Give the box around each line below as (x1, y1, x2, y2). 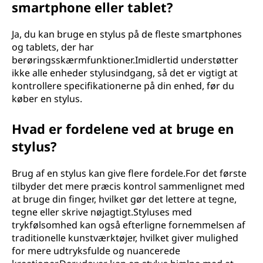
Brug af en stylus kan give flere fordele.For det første (12, 167, 247, 180)
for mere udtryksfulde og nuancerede (12, 244, 180, 257)
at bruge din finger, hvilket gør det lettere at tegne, (12, 193, 237, 205)
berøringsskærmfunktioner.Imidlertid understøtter (12, 53, 238, 66)
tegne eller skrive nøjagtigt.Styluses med (12, 205, 192, 218)
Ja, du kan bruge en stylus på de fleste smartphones (12, 28, 242, 41)
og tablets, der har (12, 41, 94, 53)
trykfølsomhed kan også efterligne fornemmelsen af (12, 218, 245, 231)
